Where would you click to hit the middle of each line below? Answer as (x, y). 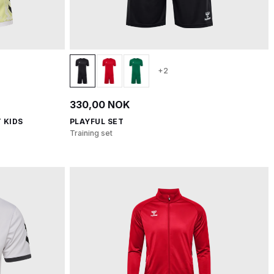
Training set (91, 133)
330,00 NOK (99, 105)
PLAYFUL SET (96, 121)
